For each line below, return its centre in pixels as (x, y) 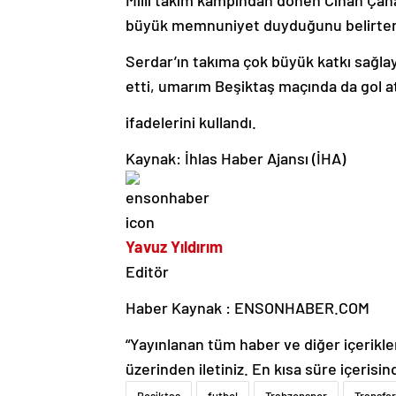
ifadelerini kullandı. (191, 122)
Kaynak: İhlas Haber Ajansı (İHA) (236, 158)
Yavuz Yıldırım (174, 246)
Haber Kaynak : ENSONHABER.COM (247, 307)
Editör (147, 271)
